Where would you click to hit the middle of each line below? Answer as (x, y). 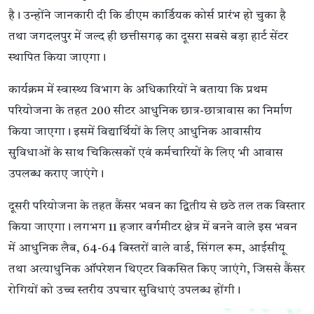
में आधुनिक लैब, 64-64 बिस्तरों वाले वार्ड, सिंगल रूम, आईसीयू (147, 248)
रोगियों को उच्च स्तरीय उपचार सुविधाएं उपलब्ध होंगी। (124, 290)
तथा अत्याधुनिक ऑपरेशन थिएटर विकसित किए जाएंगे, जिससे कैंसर (157, 269)
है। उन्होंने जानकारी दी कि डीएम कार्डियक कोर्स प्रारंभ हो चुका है (147, 15)
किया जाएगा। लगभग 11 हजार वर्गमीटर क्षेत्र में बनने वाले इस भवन (153, 227)
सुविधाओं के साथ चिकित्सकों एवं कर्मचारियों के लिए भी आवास (146, 153)
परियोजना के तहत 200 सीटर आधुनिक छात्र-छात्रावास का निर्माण (150, 111)
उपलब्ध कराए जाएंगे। (56, 174)
